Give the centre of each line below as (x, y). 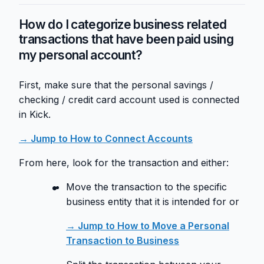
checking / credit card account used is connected (129, 100)
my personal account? (81, 55)
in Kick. (35, 115)
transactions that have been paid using (126, 39)
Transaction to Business (123, 241)
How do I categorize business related (123, 25)
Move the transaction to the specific (146, 187)
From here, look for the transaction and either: (124, 163)
